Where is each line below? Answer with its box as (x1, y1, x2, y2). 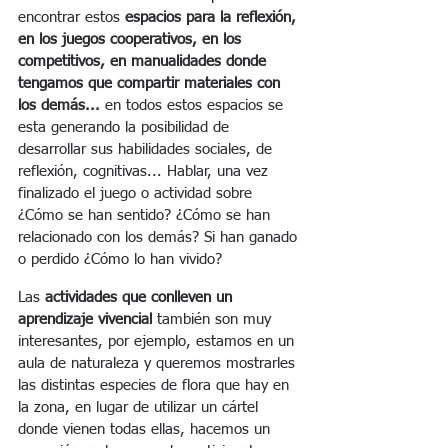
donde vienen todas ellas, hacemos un (18, 422, 275, 437)
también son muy (152, 312, 276, 327)
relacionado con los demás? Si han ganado (18, 230, 302, 245)
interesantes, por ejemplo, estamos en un (18, 334, 299, 349)
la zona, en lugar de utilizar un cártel (18, 400, 263, 415)
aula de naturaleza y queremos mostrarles (18, 356, 300, 371)
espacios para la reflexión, (125, 10, 301, 25)
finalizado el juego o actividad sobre (18, 186, 257, 201)
